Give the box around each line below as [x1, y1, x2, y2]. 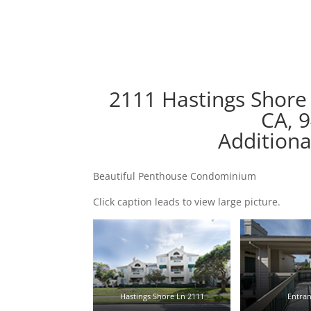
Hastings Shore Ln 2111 [119, 290, 204, 301]
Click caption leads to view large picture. [93, 194, 281, 208]
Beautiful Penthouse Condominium [93, 169, 257, 183]
